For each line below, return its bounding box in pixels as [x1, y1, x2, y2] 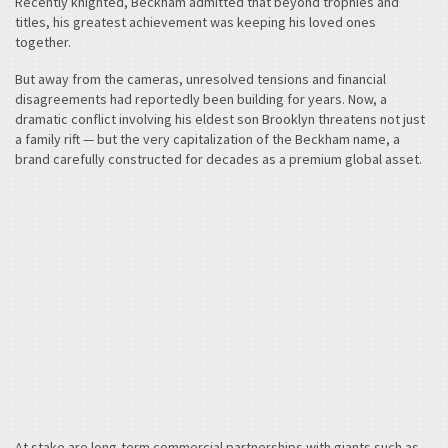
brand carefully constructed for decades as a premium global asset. [15, 150, 422, 169]
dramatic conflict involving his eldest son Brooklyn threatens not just [15, 110, 425, 129]
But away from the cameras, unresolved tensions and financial [15, 70, 386, 89]
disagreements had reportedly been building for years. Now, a [15, 90, 387, 109]
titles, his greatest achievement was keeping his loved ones [15, 12, 376, 31]
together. [15, 32, 71, 51]
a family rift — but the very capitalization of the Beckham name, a [15, 130, 400, 149]
